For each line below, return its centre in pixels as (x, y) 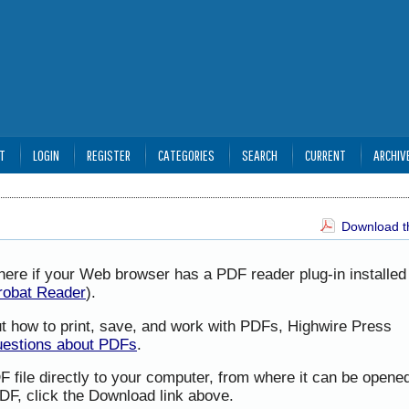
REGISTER (108, 155)
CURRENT (325, 155)
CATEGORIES (186, 155)
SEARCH (259, 155)
